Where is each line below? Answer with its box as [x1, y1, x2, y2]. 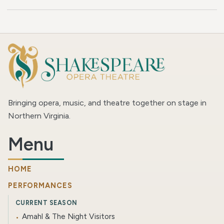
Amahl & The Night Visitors [22, 212, 115, 221]
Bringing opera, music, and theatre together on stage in [8, 98, 206, 108]
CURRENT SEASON [15, 199, 77, 207]
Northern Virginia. [8, 111, 70, 121]
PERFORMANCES [8, 181, 72, 190]
